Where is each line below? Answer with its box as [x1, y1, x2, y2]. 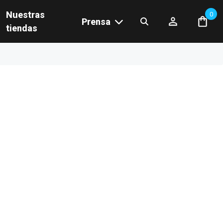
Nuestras [6, 9, 45, 20]
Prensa [81, 16, 111, 27]
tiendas [6, 23, 37, 33]
